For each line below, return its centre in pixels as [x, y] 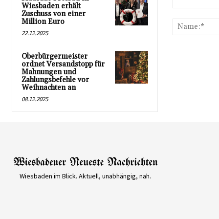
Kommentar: [191, 13]
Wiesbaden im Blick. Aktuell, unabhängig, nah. [86, 176]
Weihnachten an [49, 88]
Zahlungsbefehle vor [55, 80]
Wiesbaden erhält [51, 6]
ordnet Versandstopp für [63, 64]
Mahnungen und [49, 72]
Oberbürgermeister [55, 56]
